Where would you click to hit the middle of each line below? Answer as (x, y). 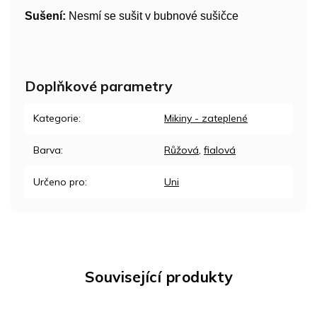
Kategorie (56, 118)
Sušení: (45, 16)
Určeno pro (59, 181)
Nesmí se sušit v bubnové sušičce (152, 16)
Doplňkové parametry (99, 86)
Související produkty (158, 276)
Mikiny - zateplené (206, 118)
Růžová (181, 150)
